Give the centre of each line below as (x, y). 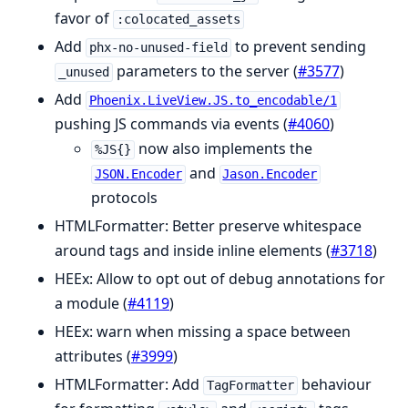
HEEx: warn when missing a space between (203, 332)
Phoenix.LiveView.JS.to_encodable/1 (213, 101)
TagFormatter (250, 386)
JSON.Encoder (138, 174)
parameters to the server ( (205, 71)
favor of (84, 19)
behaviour (334, 385)
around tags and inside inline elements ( (193, 251)
